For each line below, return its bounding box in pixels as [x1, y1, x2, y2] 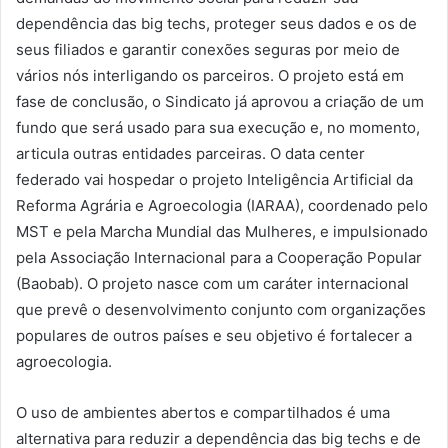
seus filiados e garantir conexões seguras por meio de [16, 40, 400, 60]
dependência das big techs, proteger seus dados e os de [16, 14, 417, 34]
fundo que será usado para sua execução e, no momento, [16, 118, 420, 138]
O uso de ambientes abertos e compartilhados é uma [16, 403, 390, 423]
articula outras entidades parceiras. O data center [16, 144, 365, 164]
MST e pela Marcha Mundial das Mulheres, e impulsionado [16, 222, 428, 242]
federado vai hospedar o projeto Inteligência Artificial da [16, 170, 413, 190]
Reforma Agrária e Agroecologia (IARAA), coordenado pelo [16, 196, 428, 216]
